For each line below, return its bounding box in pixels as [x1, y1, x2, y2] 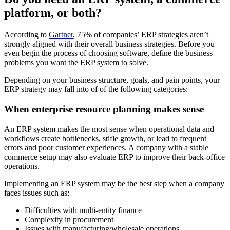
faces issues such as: [4, 188, 69, 197]
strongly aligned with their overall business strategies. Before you [4, 40, 215, 49]
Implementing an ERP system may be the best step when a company [4, 179, 224, 188]
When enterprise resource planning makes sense [4, 103, 204, 114]
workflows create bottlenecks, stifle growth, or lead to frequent [4, 133, 206, 143]
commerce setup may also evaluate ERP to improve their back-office [4, 152, 225, 161]
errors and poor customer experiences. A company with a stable [4, 143, 208, 152]
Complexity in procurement [25, 215, 113, 224]
